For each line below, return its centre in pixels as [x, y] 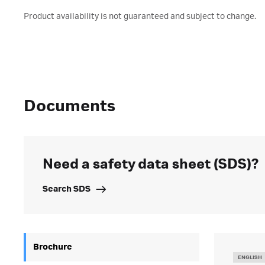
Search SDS [67, 189]
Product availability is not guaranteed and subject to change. [140, 17]
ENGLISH [250, 257]
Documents [70, 106]
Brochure [53, 247]
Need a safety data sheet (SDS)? [151, 164]
